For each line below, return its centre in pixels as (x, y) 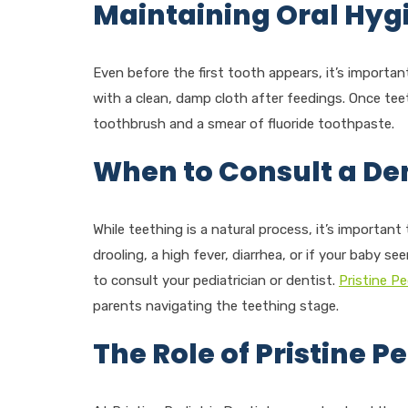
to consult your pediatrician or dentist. (216, 280)
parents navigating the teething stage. (216, 306)
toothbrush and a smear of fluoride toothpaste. (244, 124)
